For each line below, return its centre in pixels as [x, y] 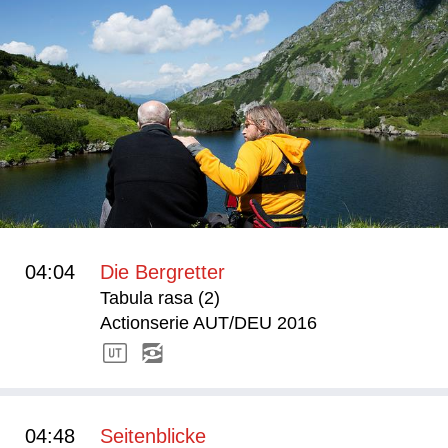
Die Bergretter [162, 272]
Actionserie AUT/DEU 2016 [208, 323]
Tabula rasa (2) [160, 298]
